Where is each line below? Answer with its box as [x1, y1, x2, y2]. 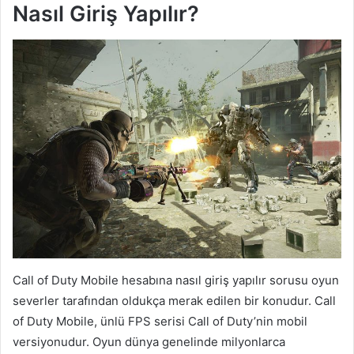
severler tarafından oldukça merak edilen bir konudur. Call [13, 293, 336, 309]
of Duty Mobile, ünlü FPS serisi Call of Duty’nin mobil [13, 314, 307, 330]
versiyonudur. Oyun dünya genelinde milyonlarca [13, 334, 285, 350]
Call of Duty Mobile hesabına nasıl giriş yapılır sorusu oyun [13, 273, 339, 288]
